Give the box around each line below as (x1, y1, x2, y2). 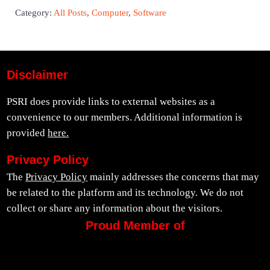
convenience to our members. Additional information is (7, 111, 243, 124)
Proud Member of (85, 219, 185, 233)
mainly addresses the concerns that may (87, 171, 260, 183)
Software (133, 8, 166, 18)
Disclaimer (7, 68, 69, 82)
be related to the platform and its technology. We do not (7, 187, 244, 199)
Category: (14, 8, 54, 18)
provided (7, 127, 48, 139)
